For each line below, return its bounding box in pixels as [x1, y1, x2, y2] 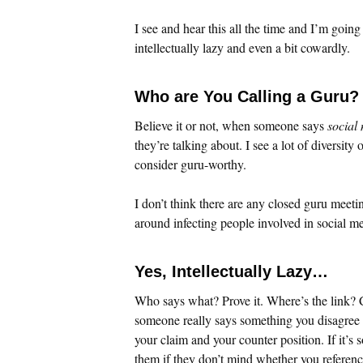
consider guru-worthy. [135, 155, 246, 173]
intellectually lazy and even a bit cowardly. [135, 38, 350, 56]
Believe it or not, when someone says [135, 116, 327, 134]
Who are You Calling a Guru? [135, 87, 359, 105]
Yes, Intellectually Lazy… [135, 262, 328, 280]
